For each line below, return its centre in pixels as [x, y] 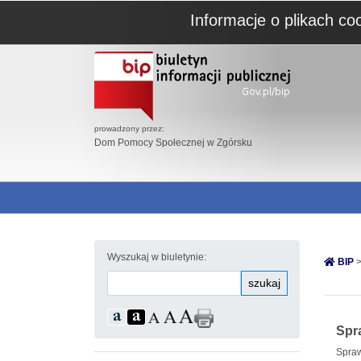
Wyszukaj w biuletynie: [157, 257]
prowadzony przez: [129, 129]
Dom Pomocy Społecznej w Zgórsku [173, 143]
